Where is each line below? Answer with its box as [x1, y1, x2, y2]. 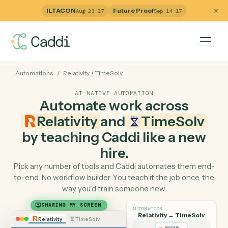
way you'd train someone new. [69, 204, 185, 215]
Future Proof [125, 7, 171, 16]
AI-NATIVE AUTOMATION [83, 99, 170, 108]
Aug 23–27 [84, 8, 116, 16]
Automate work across [43, 107, 210, 127]
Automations [16, 77, 60, 86]
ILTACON [51, 7, 84, 16]
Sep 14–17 [170, 8, 203, 16]
